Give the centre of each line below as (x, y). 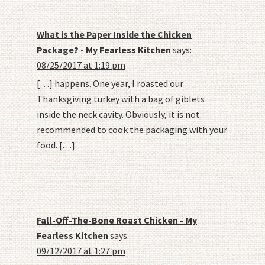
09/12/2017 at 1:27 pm (81, 251)
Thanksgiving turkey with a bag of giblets (121, 99)
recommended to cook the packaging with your (132, 130)
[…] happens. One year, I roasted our (110, 84)
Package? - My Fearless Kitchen (104, 50)
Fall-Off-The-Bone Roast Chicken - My (117, 220)
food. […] (56, 145)
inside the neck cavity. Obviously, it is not (118, 114)
